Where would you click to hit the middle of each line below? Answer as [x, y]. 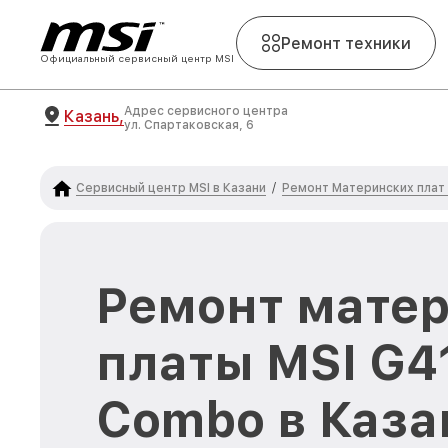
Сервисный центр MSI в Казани [171, 187]
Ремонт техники [346, 43]
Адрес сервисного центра [206, 111]
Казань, [94, 116]
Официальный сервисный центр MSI [137, 58]
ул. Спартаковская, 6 [189, 125]
